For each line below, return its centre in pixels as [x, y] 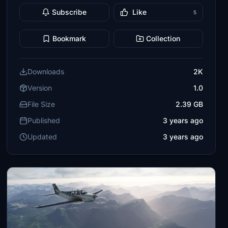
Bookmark [69, 38]
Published [44, 120]
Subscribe [69, 12]
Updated [42, 137]
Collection [163, 38]
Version [40, 88]
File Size [41, 104]
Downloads [46, 72]
